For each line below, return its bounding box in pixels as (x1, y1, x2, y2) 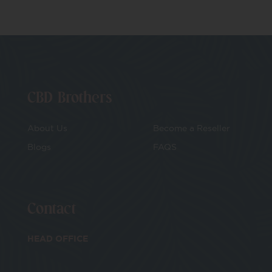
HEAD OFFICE (27, 234, 88, 244)
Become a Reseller (152, 123, 230, 134)
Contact (27, 199, 76, 219)
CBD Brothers (27, 88, 112, 107)
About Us (27, 123, 67, 134)
